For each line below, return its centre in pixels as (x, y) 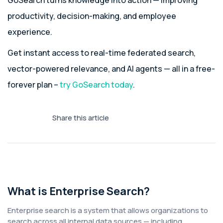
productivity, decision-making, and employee (92, 16)
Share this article (81, 118)
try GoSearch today (96, 85)
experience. (30, 32)
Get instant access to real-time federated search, (102, 53)
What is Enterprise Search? (79, 191)
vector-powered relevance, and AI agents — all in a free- (111, 69)
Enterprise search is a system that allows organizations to (108, 210)
